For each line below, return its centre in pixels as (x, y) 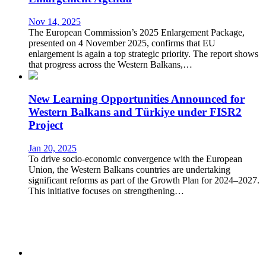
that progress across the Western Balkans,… (110, 64)
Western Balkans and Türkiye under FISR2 (135, 112)
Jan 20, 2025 (53, 148)
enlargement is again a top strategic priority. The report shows (143, 53)
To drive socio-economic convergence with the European (135, 159)
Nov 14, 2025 (55, 21)
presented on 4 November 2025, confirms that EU (122, 43)
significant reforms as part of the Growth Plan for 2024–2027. (144, 180)
